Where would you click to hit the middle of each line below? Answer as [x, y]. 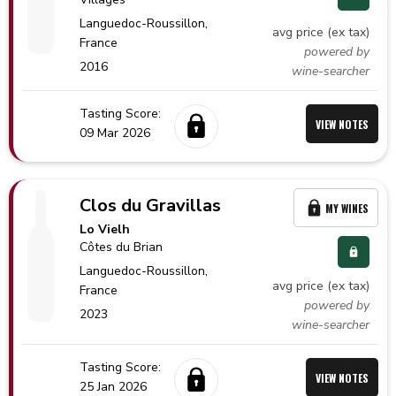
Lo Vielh [105, 229]
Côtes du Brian [122, 247]
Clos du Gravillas [151, 206]
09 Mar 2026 [115, 133]
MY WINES [347, 208]
